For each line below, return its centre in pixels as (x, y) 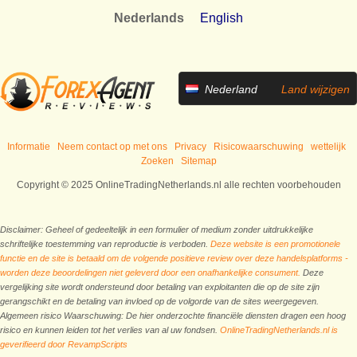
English (222, 18)
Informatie (28, 146)
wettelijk (328, 146)
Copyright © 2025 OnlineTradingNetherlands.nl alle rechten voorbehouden (178, 184)
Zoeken (157, 161)
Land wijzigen (316, 89)
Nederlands (149, 18)
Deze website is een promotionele (275, 243)
